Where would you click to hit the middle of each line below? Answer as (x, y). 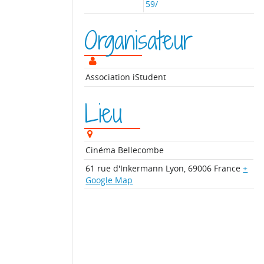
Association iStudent (126, 77)
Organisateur (138, 40)
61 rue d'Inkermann (125, 168)
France (227, 168)
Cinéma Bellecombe (125, 150)
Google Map (109, 180)
